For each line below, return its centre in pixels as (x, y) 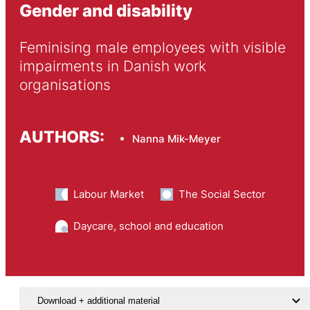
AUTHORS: (62, 136)
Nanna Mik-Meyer (176, 138)
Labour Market (108, 194)
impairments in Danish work (112, 66)
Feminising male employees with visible (152, 48)
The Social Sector (222, 194)
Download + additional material (98, 301)
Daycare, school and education (148, 226)
